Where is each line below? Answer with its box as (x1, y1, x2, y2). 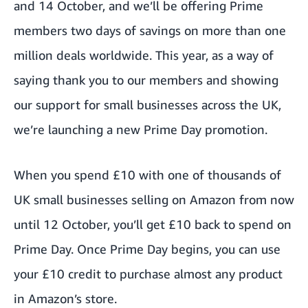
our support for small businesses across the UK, (14, 96, 281, 112)
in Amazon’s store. (14, 290, 117, 306)
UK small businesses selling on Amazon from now (14, 191, 294, 207)
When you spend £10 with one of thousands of (14, 166, 281, 182)
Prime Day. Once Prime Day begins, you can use (14, 241, 280, 256)
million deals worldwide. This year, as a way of (14, 47, 274, 63)
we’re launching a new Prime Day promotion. (14, 121, 267, 137)
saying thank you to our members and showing (14, 71, 278, 87)
